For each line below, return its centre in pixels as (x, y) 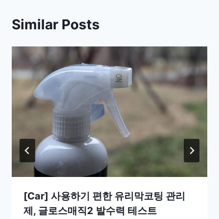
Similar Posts (56, 25)
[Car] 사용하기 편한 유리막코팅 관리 (104, 196)
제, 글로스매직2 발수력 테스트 (90, 210)
